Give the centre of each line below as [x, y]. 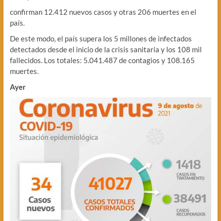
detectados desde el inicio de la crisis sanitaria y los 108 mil [106, 49]
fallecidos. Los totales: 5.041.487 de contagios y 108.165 [102, 60]
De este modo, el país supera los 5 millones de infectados [101, 38]
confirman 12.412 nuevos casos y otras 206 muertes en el [103, 12]
